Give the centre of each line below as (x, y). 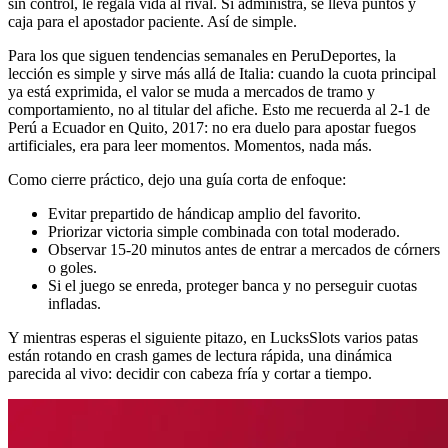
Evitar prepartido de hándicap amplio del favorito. (204, 214)
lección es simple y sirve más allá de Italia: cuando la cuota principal (222, 74)
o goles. (72, 268)
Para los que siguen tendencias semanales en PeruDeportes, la (202, 56)
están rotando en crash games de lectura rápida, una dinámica (200, 356)
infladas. (74, 304)
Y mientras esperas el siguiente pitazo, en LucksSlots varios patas (213, 338)
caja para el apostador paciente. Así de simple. (152, 22)
